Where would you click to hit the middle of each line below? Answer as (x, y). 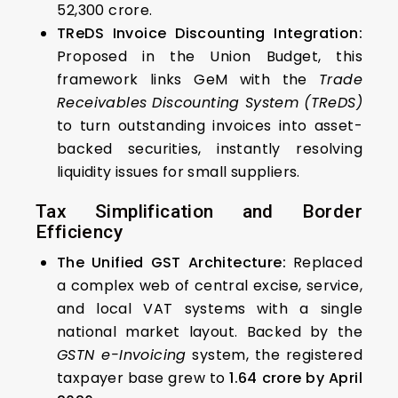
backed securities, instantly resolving (210, 148)
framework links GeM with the (188, 79)
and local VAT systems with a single (210, 308)
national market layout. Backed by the (210, 331)
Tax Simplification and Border (199, 211)
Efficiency (80, 231)
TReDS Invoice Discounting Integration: (210, 33)
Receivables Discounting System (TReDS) (210, 102)
